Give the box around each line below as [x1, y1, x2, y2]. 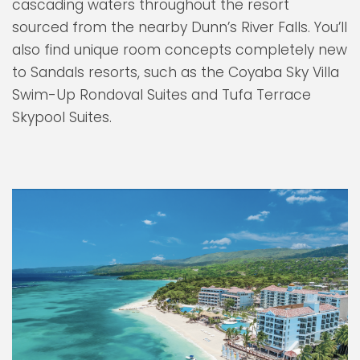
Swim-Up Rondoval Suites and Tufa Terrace [12, 85, 311, 105]
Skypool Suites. [12, 108, 112, 128]
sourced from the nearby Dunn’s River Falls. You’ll [12, 18, 347, 38]
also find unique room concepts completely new [12, 40, 347, 60]
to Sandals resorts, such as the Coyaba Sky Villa [12, 63, 339, 83]
